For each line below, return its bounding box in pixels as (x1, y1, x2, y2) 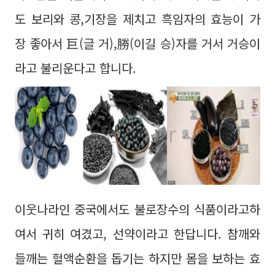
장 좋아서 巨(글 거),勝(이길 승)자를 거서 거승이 (15, 34, 260, 52)
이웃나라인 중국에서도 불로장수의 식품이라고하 (15, 200, 260, 218)
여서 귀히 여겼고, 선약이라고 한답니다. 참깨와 (15, 225, 260, 242)
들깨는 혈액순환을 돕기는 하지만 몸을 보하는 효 (15, 249, 260, 267)
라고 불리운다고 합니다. (15, 59, 136, 77)
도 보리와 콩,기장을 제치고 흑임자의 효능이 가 (15, 10, 260, 28)
